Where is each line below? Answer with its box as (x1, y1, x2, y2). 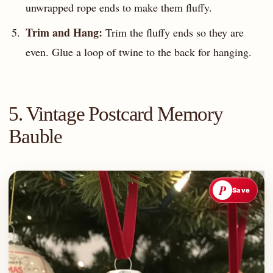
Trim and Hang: (25, 24, 102, 40)
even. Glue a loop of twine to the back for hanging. (25, 44, 252, 59)
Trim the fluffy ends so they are (102, 24, 244, 40)
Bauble (9, 125, 63, 147)
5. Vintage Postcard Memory (9, 102, 223, 125)
